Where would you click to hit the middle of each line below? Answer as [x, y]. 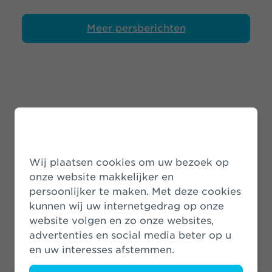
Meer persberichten [136, 28]
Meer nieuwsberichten [136, 181]
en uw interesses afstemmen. [102, 250]
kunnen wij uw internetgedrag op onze [127, 206]
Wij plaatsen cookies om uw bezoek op [35, 162]
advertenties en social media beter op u [130, 235]
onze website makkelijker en [101, 177]
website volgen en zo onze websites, [121, 221]
